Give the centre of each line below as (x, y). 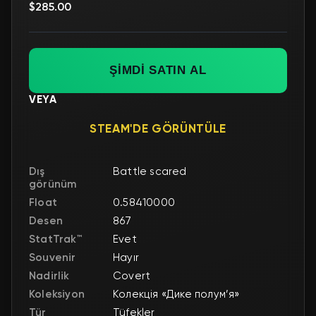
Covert (132, 275)
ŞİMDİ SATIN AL (158, 70)
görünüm (53, 184)
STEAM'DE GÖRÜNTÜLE (158, 128)
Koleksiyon (57, 294)
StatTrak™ (55, 239)
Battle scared (150, 171)
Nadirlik (49, 275)
